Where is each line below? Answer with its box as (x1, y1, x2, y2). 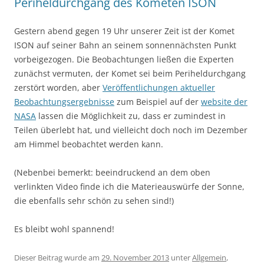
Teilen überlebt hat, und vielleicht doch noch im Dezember (14, 124, 247, 136)
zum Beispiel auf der (114, 96, 201, 108)
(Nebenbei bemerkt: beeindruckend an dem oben (14, 167, 210, 179)
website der (201, 96, 247, 108)
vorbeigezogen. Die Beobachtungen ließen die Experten (14, 54, 234, 65)
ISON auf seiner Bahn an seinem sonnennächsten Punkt (14, 39, 236, 51)
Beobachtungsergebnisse (14, 96, 114, 108)
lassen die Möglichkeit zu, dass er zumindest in (36, 110, 226, 122)
